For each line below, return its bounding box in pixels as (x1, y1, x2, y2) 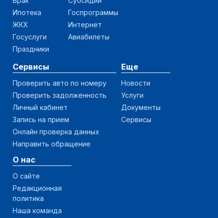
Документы (121, 103, 161, 111)
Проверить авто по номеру (13, 78, 107, 87)
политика (13, 194, 44, 202)
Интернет (68, 20, 102, 29)
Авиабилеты (68, 32, 109, 41)
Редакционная (13, 183, 62, 192)
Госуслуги (13, 32, 47, 41)
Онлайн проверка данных (13, 127, 99, 136)
